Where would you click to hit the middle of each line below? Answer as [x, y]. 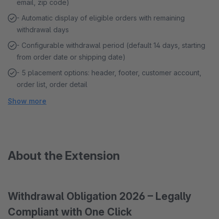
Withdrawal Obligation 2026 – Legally [99, 196]
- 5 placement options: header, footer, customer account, [109, 73]
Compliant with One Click [70, 212]
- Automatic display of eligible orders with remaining [101, 18]
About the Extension [64, 156]
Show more [27, 101]
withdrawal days [43, 30]
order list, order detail [52, 84]
